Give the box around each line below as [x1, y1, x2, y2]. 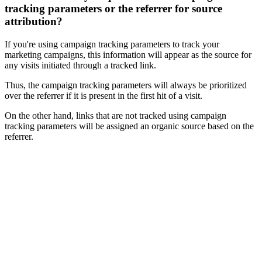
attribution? [5, 15, 63, 27]
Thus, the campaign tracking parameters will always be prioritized [5, 80, 247, 90]
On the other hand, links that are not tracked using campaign [5, 110, 226, 120]
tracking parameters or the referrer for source [5, 2, 222, 15]
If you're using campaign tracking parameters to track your [5, 39, 219, 49]
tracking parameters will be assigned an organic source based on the [5, 120, 254, 131]
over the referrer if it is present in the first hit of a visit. [5, 90, 202, 101]
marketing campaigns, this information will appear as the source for [5, 49, 251, 60]
